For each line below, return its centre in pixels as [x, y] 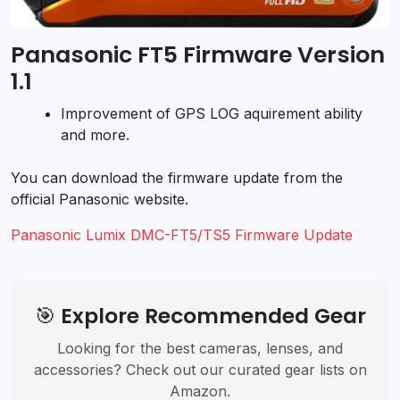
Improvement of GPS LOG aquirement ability [212, 114]
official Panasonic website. [100, 200]
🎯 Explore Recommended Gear [200, 316]
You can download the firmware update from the [177, 178]
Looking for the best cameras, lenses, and [200, 349]
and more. [95, 135]
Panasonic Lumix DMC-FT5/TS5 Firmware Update [182, 235]
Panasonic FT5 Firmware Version [198, 55]
